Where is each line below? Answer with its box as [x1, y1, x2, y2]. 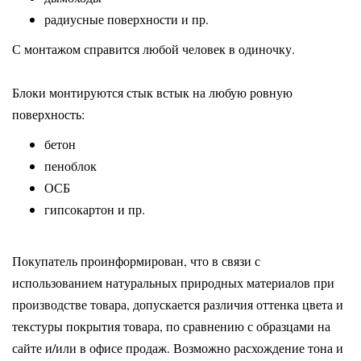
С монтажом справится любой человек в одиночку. [12, 39, 295, 57]
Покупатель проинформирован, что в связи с [12, 251, 260, 269]
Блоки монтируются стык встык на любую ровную [12, 83, 293, 101]
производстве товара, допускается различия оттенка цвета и [12, 295, 343, 313]
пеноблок [44, 156, 97, 174]
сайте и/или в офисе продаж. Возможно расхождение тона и [12, 338, 343, 356]
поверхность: [12, 105, 85, 122]
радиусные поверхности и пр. [44, 10, 209, 27]
